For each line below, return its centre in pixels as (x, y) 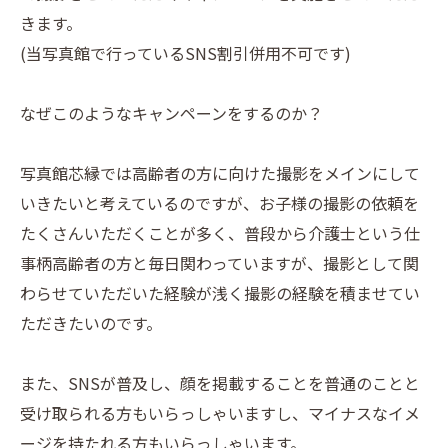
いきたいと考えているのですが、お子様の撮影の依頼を (219, 202)
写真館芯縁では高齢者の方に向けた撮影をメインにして (220, 172)
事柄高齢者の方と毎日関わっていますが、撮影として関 (219, 262)
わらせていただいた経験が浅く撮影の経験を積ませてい (220, 292)
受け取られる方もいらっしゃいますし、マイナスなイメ (220, 412)
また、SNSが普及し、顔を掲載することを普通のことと (220, 382)
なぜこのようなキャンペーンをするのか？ (171, 112)
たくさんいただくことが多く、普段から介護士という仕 (220, 232)
